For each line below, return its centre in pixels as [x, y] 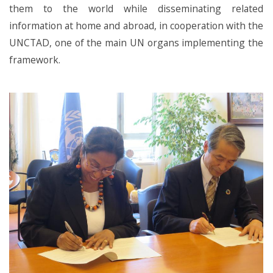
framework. [35, 60]
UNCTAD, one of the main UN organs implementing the [136, 43]
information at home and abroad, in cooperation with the [136, 26]
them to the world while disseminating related [136, 9]
